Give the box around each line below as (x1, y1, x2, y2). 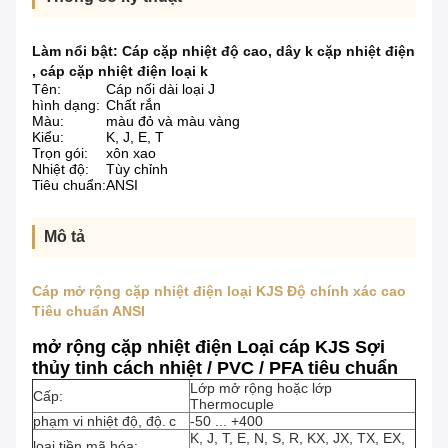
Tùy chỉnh (106, 161, 168, 178)
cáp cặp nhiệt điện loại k (40, 63, 208, 80)
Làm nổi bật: (32, 43, 122, 60)
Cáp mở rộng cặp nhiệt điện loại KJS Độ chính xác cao (32, 283, 406, 300)
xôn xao (106, 145, 156, 162)
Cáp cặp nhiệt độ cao (122, 43, 268, 60)
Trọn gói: (32, 145, 88, 162)
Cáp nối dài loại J (106, 81, 215, 98)
